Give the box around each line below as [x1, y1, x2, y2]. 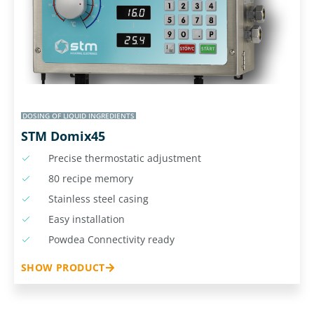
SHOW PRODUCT [21, 261, 105, 275]
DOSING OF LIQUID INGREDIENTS [22, 111, 135, 121]
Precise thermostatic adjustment [48, 151, 201, 165]
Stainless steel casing [48, 192, 149, 206]
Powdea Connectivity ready [48, 233, 175, 247]
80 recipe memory [48, 172, 133, 186]
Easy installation [48, 212, 125, 226]
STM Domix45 [21, 128, 105, 145]
